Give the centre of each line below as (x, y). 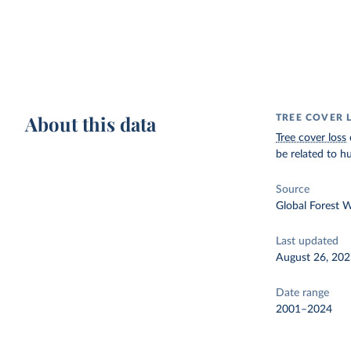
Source (293, 190)
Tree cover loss (311, 138)
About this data (91, 124)
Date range (303, 293)
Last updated (308, 241)
